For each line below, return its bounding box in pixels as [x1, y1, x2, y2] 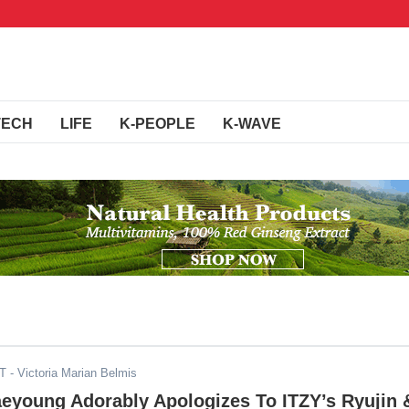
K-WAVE [223, 116, 281, 131]
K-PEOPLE [120, 116, 195, 131]
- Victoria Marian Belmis [6, 366, 137, 380]
